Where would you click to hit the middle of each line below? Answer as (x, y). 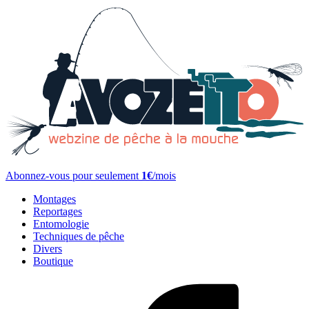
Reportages (58, 212)
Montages (54, 199)
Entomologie (61, 224)
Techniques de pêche (79, 237)
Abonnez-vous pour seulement (73, 176)
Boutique (53, 261)
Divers (48, 249)
